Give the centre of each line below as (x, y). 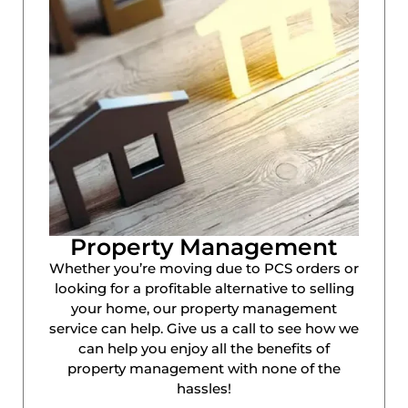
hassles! (204, 389)
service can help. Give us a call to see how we (204, 329)
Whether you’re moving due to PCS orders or (204, 269)
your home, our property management (204, 309)
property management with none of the (204, 369)
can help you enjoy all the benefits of (204, 349)
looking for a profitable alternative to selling (204, 289)
